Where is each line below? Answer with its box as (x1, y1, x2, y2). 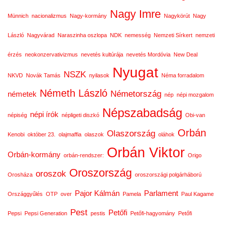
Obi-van (185, 112, 205, 118)
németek (8, 90, 37, 98)
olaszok (84, 131, 104, 137)
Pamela (123, 191, 141, 197)
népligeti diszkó (62, 112, 99, 118)
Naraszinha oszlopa (58, 32, 107, 38)
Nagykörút (164, 13, 190, 19)
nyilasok (89, 72, 109, 78)
